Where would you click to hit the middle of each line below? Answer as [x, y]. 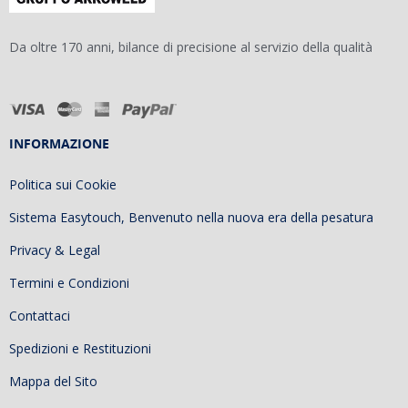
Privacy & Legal [55, 250]
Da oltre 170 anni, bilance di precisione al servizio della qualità [191, 47]
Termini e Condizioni [69, 283]
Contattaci [40, 316]
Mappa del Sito [53, 382]
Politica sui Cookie [63, 185]
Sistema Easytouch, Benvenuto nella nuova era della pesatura [191, 218]
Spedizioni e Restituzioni [80, 349]
